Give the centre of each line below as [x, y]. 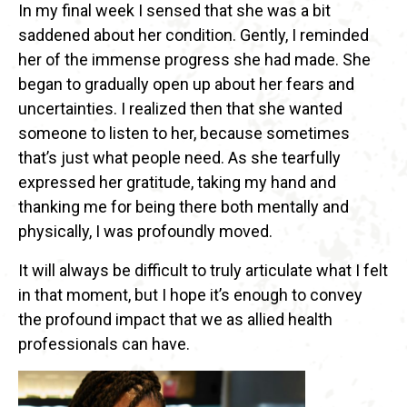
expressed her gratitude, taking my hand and [177, 183]
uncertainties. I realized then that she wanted [180, 109]
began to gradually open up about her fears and [186, 84]
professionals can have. [104, 344]
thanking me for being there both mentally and [184, 207]
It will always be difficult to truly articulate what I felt [203, 271]
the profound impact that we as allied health [175, 320]
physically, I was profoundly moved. [145, 232]
